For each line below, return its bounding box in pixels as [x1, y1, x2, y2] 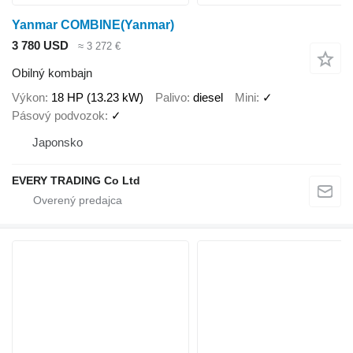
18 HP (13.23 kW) [51, 91, 143, 105]
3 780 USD [12, 39, 69, 53]
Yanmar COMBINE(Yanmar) [12, 18, 174, 32]
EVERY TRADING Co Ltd [12, 174, 140, 188]
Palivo [155, 91, 187, 105]
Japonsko [32, 136, 83, 150]
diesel [193, 91, 223, 105]
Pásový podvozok [12, 109, 105, 123]
